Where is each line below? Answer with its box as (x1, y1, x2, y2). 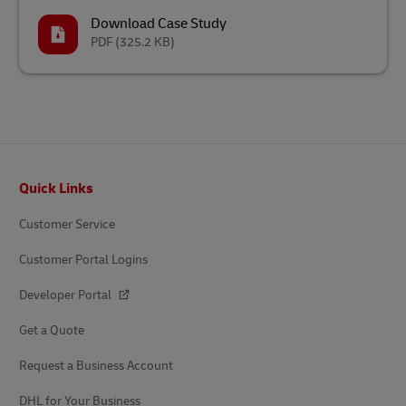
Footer (18, 172, 43, 183)
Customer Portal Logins (19, 252, 148, 267)
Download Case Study (91, 14, 227, 33)
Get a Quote (19, 323, 84, 338)
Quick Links (19, 179, 93, 198)
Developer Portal (19, 287, 114, 303)
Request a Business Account (19, 358, 173, 373)
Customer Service (19, 217, 115, 232)
